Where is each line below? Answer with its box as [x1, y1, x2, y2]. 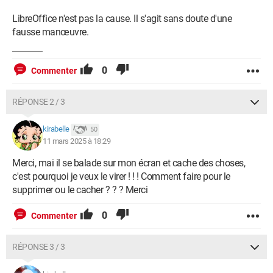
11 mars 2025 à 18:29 [43, 136, 110, 146]
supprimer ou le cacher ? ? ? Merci [12, 184, 147, 196]
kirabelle [43, 124, 69, 134]
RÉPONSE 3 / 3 [12, 242, 65, 252]
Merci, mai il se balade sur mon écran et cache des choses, [12, 157, 245, 169]
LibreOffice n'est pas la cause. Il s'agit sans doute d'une [12, 13, 232, 24]
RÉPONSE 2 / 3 [12, 97, 65, 107]
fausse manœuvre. [12, 26, 88, 38]
